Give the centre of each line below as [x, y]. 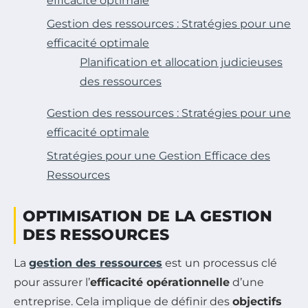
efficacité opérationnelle [160, 283]
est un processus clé [220, 263]
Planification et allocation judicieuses [181, 63]
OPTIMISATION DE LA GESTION [148, 217]
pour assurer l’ [52, 283]
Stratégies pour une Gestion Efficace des [158, 156]
